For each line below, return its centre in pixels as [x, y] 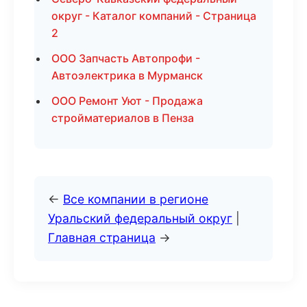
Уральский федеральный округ [140, 218]
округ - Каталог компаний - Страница [154, 16]
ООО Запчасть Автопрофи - [126, 58]
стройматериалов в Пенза [123, 118]
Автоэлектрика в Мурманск [127, 75]
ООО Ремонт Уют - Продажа [127, 101]
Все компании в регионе [136, 199]
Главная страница [102, 237]
